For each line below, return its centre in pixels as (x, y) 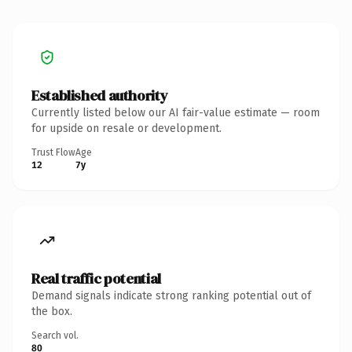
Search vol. (55, 335)
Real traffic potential (96, 278)
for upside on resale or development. (126, 128)
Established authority (100, 95)
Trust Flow (53, 152)
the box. (52, 311)
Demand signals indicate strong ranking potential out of (171, 295)
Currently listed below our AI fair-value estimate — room (176, 112)
